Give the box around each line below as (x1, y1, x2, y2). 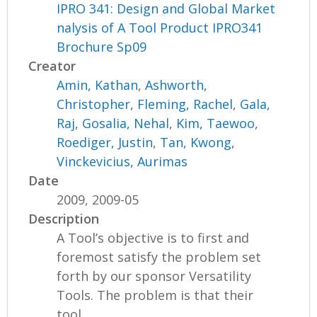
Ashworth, (145, 76, 208, 93)
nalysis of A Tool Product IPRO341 (57, 18, 263, 36)
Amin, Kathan (57, 76, 139, 93)
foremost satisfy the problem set (57, 248, 262, 265)
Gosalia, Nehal (82, 114, 170, 132)
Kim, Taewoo (176, 114, 255, 132)
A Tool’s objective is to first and (57, 229, 250, 246)
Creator (28, 57, 76, 74)
